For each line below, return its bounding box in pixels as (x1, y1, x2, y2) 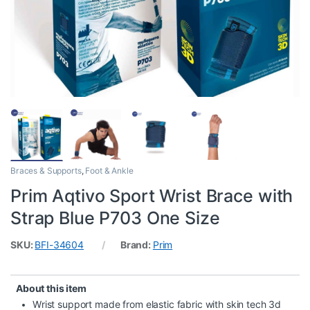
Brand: (120, 239, 153, 251)
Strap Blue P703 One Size (10, 208, 220, 229)
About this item (16, 283, 86, 295)
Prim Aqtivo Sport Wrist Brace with (10, 185, 293, 207)
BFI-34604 (35, 239, 84, 251)
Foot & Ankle (85, 165, 134, 176)
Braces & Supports (10, 165, 82, 176)
